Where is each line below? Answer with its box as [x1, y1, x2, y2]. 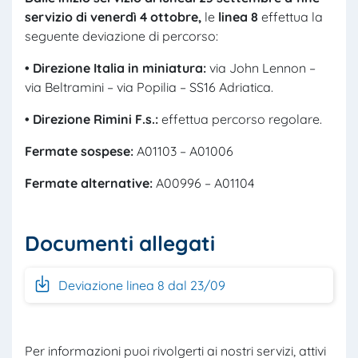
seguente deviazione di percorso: [25, 28, 218, 45]
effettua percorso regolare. [158, 111, 322, 128]
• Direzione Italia [25, 60, 125, 77]
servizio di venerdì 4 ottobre [25, 9, 198, 26]
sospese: [81, 143, 137, 160]
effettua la [258, 9, 323, 26]
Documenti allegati [25, 230, 215, 257]
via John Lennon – [206, 60, 316, 77]
